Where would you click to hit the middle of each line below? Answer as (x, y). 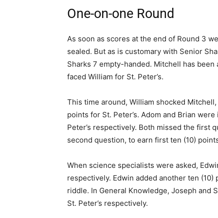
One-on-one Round (121, 14)
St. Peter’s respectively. (108, 203)
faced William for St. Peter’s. (115, 77)
